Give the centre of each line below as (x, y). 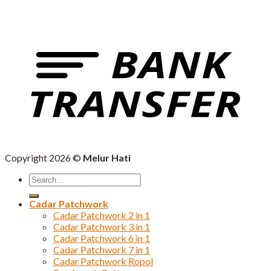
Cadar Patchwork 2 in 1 (102, 215)
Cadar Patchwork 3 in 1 (102, 227)
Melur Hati (107, 158)
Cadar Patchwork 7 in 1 (102, 250)
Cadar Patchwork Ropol (103, 261)
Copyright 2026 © (44, 158)
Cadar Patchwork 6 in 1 (102, 238)
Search (42, 178)
